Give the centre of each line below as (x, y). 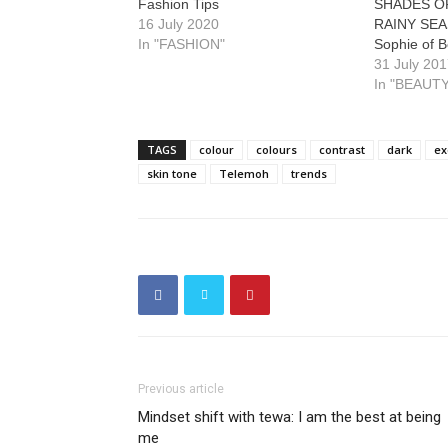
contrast (342, 149)
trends (309, 173)
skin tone (172, 173)
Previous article (181, 389)
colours (276, 149)
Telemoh (244, 173)
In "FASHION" (181, 44)
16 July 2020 (178, 24)
